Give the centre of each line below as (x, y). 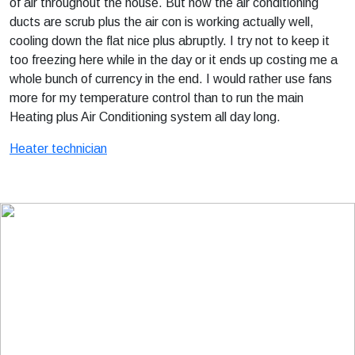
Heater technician (58, 149)
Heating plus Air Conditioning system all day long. (145, 117)
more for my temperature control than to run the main (157, 98)
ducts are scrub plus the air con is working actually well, (162, 22)
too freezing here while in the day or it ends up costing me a (174, 60)
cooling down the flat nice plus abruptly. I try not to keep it (170, 41)
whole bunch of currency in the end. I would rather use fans (171, 79)
